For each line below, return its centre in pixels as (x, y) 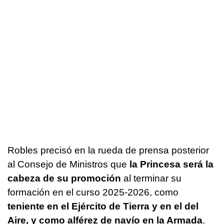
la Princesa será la (171, 164)
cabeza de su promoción (64, 178)
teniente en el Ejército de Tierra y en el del (103, 206)
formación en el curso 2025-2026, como (93, 192)
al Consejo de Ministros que (68, 164)
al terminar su (151, 178)
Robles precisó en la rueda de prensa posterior (108, 150)
